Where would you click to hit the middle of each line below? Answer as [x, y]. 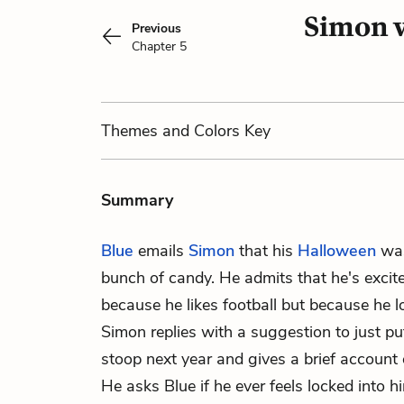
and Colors [201, 131]
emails [161, 251]
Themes [132, 131]
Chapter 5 [159, 46]
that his [266, 251]
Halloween [337, 251]
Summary [137, 200]
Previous [156, 28]
